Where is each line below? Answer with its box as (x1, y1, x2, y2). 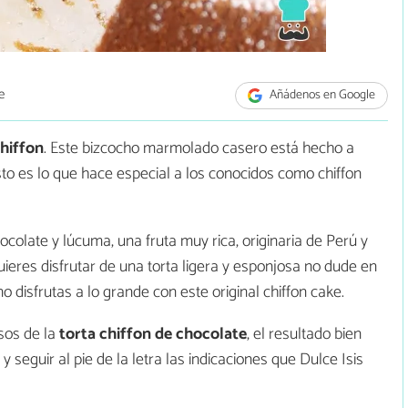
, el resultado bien (247, 321, 362, 349)
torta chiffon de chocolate (59, 321, 247, 349)
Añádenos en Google (267, 85, 376, 107)
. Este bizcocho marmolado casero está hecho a (44, 135, 354, 163)
